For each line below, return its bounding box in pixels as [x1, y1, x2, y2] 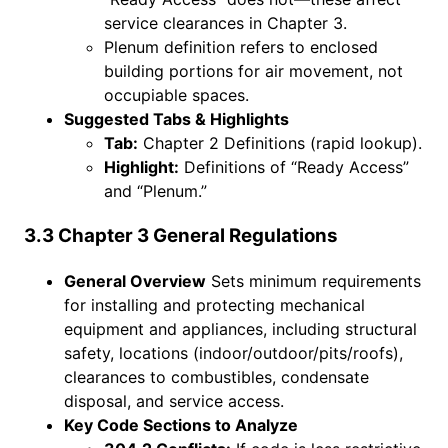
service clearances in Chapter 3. [104, 13, 347, 34]
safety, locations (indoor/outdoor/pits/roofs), [64, 342, 403, 363]
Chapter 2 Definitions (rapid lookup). [138, 133, 422, 154]
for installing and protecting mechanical [64, 294, 365, 315]
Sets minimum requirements [206, 270, 421, 291]
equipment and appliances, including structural [64, 318, 417, 339]
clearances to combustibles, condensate [64, 366, 369, 387]
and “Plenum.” [104, 181, 207, 202]
